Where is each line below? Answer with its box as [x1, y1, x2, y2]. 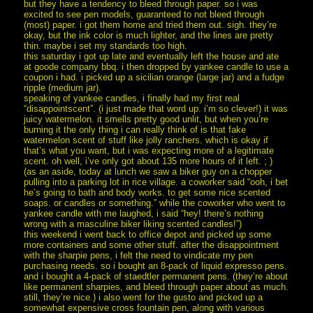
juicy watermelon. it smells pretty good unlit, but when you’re [24, 113, 269, 124]
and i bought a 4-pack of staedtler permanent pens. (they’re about [24, 270, 289, 282]
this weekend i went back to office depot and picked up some [24, 228, 272, 240]
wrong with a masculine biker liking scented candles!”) [24, 218, 242, 229]
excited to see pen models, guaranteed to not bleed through [24, 8, 265, 20]
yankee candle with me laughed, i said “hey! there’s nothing [24, 208, 264, 219]
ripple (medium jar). [24, 82, 102, 93]
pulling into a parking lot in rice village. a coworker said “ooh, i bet [24, 176, 289, 187]
